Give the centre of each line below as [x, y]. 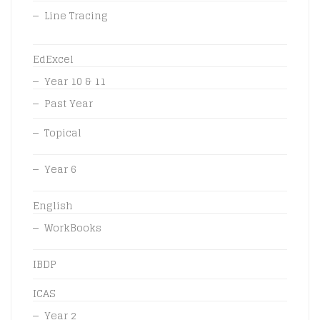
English [53, 205]
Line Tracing [76, 15]
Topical [63, 132]
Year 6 [60, 169]
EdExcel [53, 59]
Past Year [69, 103]
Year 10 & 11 [75, 81]
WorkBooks [73, 227]
